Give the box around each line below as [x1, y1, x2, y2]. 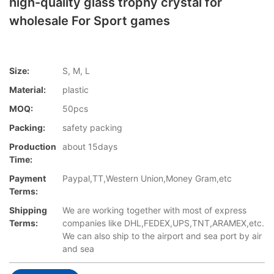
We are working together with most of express [62, 205, 246, 216]
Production [9, 141, 56, 152]
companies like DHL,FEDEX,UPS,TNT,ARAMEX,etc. [62, 218, 264, 229]
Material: [9, 84, 46, 95]
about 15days [62, 141, 117, 152]
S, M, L [62, 65, 90, 76]
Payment [9, 173, 46, 184]
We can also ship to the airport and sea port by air [62, 231, 262, 242]
